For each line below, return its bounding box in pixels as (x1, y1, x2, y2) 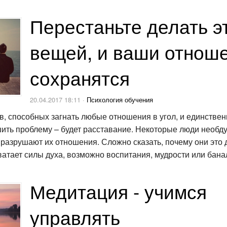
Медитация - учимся (30, 178, 207, 205)
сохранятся (30, 64, 130, 92)
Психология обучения (87, 95, 153, 105)
